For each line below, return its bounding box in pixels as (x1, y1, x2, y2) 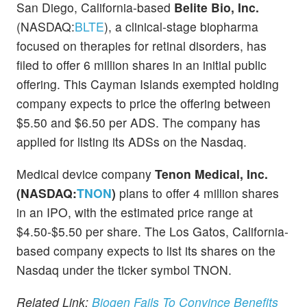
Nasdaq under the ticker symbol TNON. (16, 260, 232, 278)
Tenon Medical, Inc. (155, 164, 268, 182)
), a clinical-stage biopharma (104, 17, 258, 35)
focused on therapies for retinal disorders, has (16, 36, 267, 54)
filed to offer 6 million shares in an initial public (16, 56, 267, 73)
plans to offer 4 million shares (119, 184, 279, 201)
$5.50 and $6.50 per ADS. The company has (16, 113, 260, 131)
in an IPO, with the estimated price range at (16, 203, 253, 221)
